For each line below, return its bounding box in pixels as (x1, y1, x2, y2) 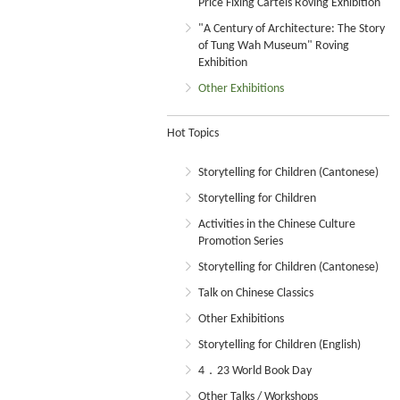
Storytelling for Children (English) (198, 338, 361, 352)
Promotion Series (198, 235, 283, 248)
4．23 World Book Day (198, 364, 312, 378)
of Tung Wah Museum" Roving (198, 39, 349, 53)
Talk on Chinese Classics (198, 287, 313, 300)
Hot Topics (167, 127, 219, 140)
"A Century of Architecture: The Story (198, 22, 385, 36)
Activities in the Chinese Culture (198, 218, 355, 231)
